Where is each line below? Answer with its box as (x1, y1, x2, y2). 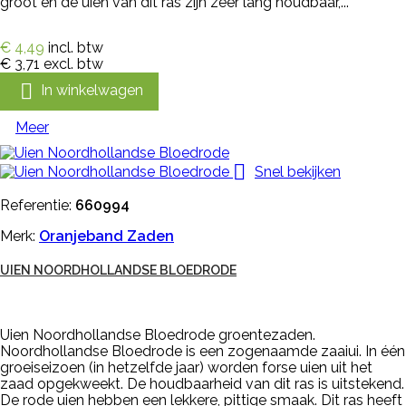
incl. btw (48, 38, 103, 56)
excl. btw (43, 54, 103, 72)
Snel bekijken (255, 162, 341, 180)
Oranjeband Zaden (39, 227, 174, 246)
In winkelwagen (41, 81, 143, 99)
